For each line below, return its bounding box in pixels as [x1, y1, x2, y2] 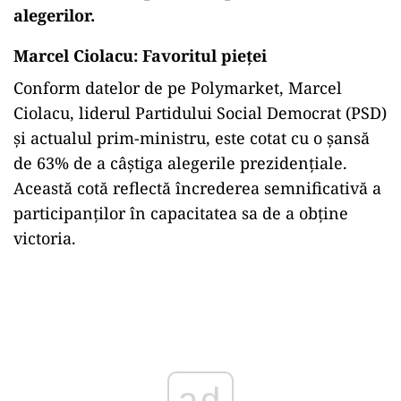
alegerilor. [13, 4, 95, 26]
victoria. [13, 226, 76, 249]
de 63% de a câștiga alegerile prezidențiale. [13, 151, 347, 174]
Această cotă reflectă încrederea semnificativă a [13, 176, 381, 199]
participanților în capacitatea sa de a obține [13, 201, 348, 224]
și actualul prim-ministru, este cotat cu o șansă [13, 126, 370, 149]
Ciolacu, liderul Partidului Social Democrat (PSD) [13, 101, 387, 124]
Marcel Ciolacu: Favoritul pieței [13, 44, 267, 66]
